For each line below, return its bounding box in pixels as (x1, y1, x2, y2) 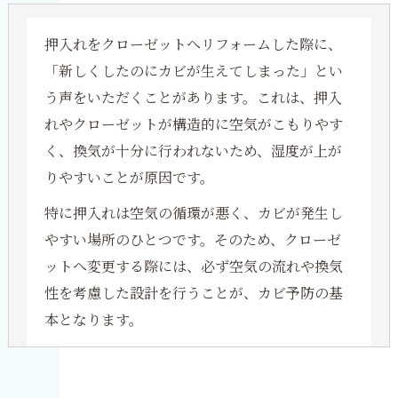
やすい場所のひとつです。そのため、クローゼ (44, 229, 341, 250)
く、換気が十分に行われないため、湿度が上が (44, 140, 342, 161)
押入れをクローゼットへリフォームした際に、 (44, 34, 342, 54)
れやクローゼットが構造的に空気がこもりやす (44, 114, 343, 134)
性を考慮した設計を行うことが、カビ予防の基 (44, 283, 343, 303)
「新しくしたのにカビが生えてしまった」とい (44, 60, 343, 81)
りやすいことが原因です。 (44, 167, 214, 187)
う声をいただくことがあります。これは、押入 (44, 87, 342, 107)
